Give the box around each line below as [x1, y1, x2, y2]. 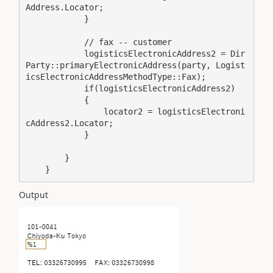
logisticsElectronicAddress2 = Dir [26, 49, 84, 58]
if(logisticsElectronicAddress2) [26, 83, 84, 93]
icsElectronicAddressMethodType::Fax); [26, 72, 206, 82]
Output [19, 188, 48, 200]
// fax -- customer [26, 37, 84, 47]
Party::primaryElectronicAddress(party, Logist [26, 60, 245, 70]
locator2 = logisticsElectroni [26, 107, 104, 116]
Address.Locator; [26, 2, 104, 12]
